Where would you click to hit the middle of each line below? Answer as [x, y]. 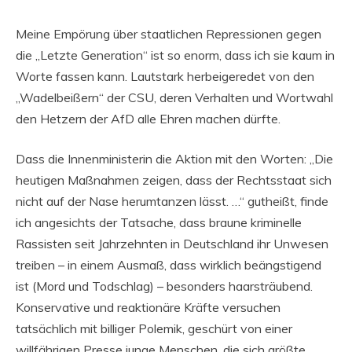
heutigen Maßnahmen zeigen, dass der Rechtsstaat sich [174, 180]
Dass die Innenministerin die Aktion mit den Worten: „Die [174, 159]
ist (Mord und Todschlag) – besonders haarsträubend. [164, 286]
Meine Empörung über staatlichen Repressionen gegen [169, 34]
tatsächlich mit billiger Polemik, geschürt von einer [154, 329]
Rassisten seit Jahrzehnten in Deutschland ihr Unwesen [172, 244]
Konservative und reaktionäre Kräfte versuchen [148, 308]
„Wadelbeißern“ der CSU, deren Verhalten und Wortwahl [174, 98]
